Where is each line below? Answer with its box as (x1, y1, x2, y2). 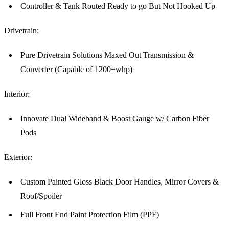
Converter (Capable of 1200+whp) (20, 65, 132, 74)
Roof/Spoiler (20, 192, 62, 201)
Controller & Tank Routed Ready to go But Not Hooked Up (20, 2, 215, 11)
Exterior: (4, 153, 32, 162)
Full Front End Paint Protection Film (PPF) (20, 210, 159, 219)
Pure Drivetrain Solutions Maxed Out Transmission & (20, 51, 194, 60)
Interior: (4, 89, 30, 99)
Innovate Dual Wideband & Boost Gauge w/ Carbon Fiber (20, 114, 209, 123)
